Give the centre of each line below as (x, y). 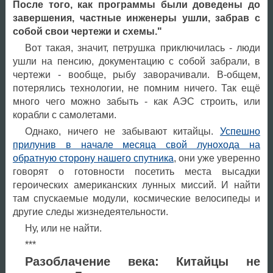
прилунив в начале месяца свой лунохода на (136, 144)
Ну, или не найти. (63, 228)
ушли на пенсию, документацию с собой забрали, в (136, 61)
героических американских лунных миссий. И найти (136, 185)
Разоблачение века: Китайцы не (142, 261)
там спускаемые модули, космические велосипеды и (136, 198)
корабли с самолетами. (64, 115)
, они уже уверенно (217, 158)
